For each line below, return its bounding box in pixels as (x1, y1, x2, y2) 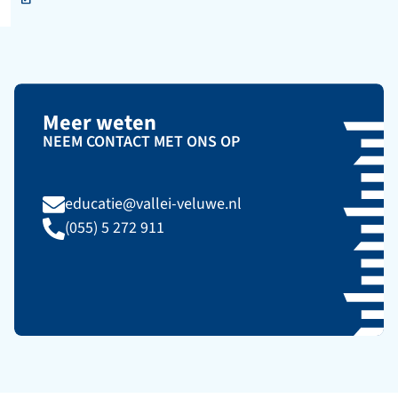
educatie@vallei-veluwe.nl (65, 193, 242, 215)
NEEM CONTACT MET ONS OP (43, 131, 240, 153)
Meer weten (43, 108, 156, 138)
